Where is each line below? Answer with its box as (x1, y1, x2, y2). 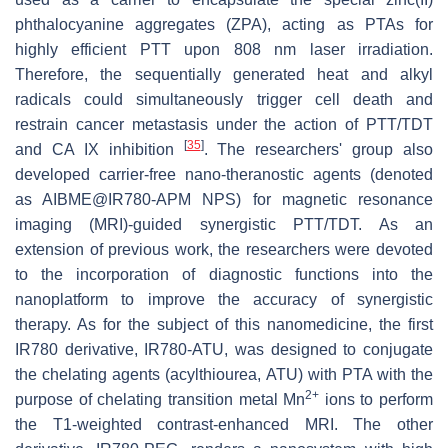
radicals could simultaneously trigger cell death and (15, 90, 433, 108)
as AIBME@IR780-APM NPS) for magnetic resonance (15, 190, 433, 208)
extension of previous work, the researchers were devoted (15, 240, 433, 258)
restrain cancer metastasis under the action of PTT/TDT (15, 115, 433, 133)
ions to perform (319, 390, 433, 408)
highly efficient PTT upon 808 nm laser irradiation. (15, 40, 433, 58)
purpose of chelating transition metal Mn (15, 390, 306, 408)
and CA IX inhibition (15, 140, 184, 158)
